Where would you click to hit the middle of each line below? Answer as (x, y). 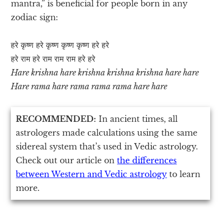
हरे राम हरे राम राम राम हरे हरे (53, 58)
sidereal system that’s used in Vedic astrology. (107, 146)
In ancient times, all (137, 119)
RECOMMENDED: (56, 119)
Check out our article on (67, 160)
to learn (184, 174)
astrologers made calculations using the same (107, 132)
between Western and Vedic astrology (92, 174)
